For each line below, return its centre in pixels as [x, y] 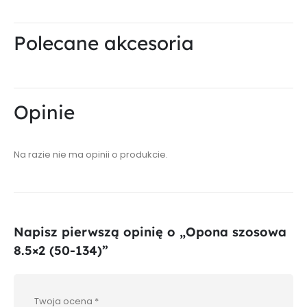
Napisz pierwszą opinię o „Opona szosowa [150, 232]
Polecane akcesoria [104, 42]
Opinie [44, 112]
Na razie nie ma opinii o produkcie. [91, 154]
